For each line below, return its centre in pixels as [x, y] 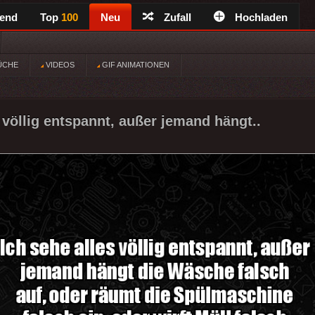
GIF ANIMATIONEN [135, 65]
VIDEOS [59, 65]
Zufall [178, 17]
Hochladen [261, 17]
